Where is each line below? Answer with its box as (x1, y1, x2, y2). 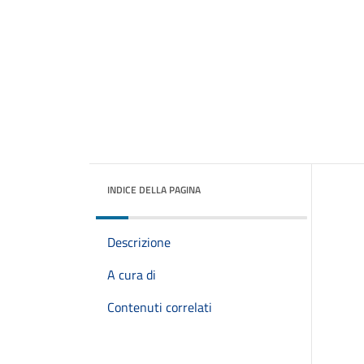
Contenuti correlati (107, 297, 212, 317)
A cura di (107, 265, 156, 284)
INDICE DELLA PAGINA (107, 182, 201, 197)
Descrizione (107, 232, 171, 252)
